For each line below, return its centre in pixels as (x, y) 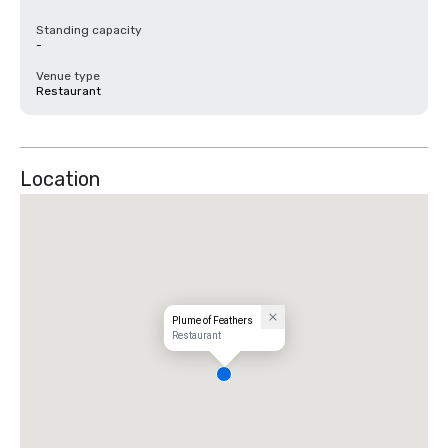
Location (60, 179)
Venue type (68, 76)
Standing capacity (89, 30)
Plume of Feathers (212, 321)
